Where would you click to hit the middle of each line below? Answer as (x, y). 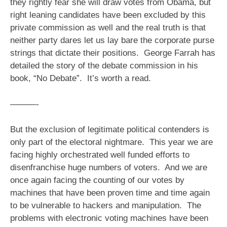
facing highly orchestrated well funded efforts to (100, 155)
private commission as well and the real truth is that (108, 28)
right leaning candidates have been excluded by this (108, 15)
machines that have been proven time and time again (110, 193)
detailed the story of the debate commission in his (104, 66)
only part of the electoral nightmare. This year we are (111, 142)
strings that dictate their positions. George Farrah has (113, 53)
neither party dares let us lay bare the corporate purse (112, 41)
